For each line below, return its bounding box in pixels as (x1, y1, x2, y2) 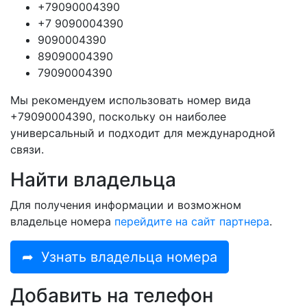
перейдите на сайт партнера (114, 214, 269, 229)
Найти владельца (10, 168, 176, 192)
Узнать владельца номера (41, 249, 217, 266)
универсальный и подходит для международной (10, 126, 275, 140)
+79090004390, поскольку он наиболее (10, 110, 226, 124)
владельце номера (10, 214, 114, 229)
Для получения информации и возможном (10, 198, 241, 212)
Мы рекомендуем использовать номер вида (10, 93, 251, 108)
